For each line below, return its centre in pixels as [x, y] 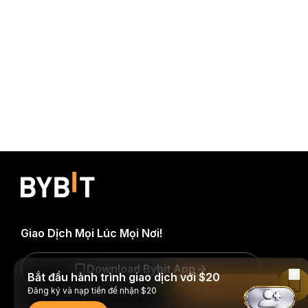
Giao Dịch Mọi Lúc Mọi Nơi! [91, 233]
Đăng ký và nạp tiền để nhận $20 [92, 290]
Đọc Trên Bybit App [222, 286]
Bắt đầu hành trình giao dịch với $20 [124, 277]
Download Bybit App [141, 269]
